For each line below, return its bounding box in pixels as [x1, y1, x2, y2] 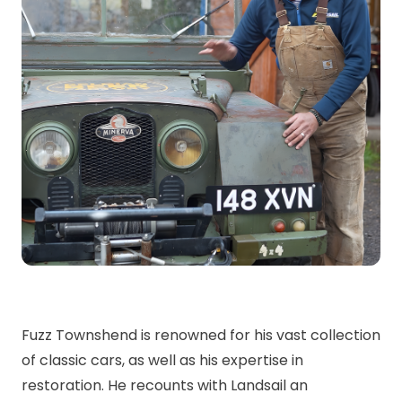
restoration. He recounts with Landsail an [22, 375, 308, 396]
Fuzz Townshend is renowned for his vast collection [22, 325, 380, 345]
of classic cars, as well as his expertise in [22, 350, 303, 371]
